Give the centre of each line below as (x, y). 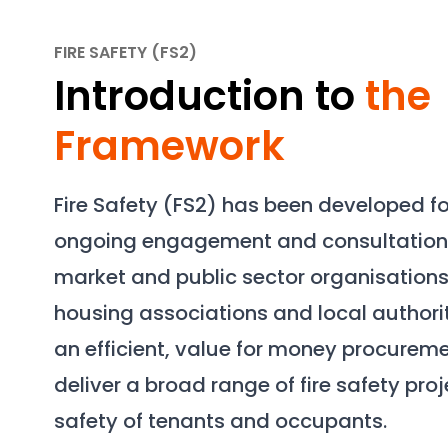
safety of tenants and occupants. (220, 421)
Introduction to (209, 96)
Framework (169, 146)
